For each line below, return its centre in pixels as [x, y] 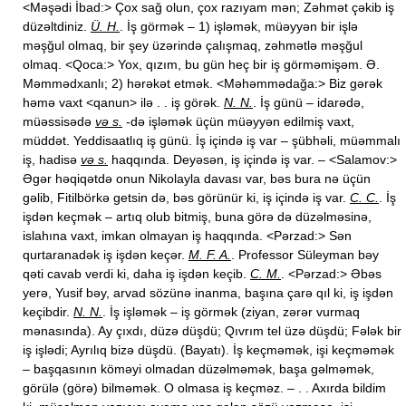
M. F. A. [210, 255]
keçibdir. [48, 312]
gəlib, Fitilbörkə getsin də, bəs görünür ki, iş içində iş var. [186, 198]
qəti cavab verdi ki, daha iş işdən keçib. [136, 274]
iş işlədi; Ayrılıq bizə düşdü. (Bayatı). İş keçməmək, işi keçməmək [208, 350]
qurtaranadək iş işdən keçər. [106, 255]
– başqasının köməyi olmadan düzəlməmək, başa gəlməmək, [198, 369]
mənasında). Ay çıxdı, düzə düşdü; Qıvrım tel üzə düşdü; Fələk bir [212, 331]
